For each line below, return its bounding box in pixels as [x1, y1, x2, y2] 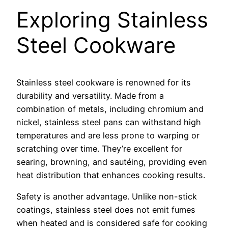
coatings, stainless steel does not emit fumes [16, 204, 195, 215]
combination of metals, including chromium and [16, 103, 204, 114]
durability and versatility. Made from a [16, 90, 164, 101]
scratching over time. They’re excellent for [16, 143, 182, 154]
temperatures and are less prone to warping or [16, 130, 199, 140]
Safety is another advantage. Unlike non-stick [16, 191, 197, 202]
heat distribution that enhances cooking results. [16, 169, 205, 180]
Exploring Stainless [16, 6, 208, 33]
